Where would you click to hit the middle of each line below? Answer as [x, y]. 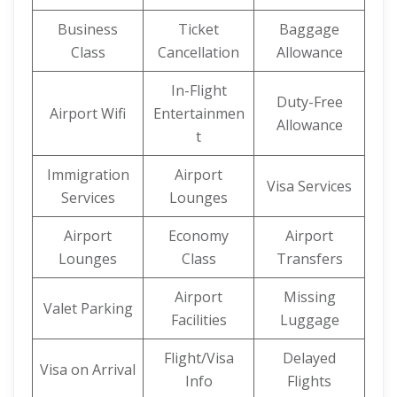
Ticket [198, 29]
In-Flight [198, 90]
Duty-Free [309, 102]
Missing [309, 297]
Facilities [198, 320]
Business [88, 29]
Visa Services [309, 186]
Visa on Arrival [88, 370]
